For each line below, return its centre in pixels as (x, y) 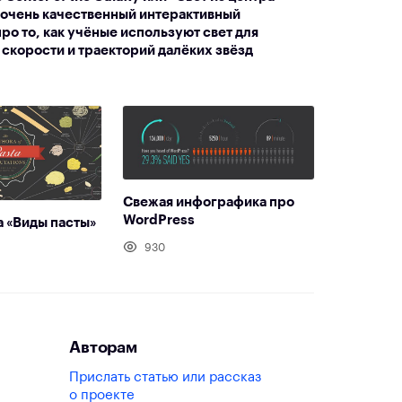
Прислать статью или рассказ (166, 377)
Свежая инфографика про (209, 203)
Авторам (103, 347)
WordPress (159, 221)
